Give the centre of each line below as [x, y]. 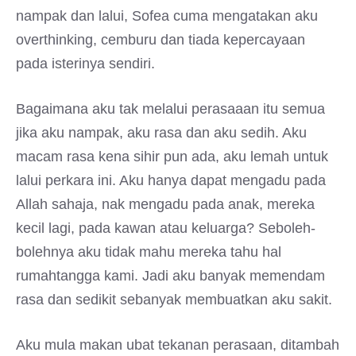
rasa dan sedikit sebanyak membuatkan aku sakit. [174, 300]
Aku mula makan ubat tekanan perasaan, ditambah [178, 345]
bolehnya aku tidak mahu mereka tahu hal [149, 252]
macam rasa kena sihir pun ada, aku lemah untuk [172, 157]
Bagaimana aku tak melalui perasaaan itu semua [170, 109]
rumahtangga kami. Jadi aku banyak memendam [170, 276]
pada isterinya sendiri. [85, 64]
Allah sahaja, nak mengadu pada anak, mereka [165, 204]
